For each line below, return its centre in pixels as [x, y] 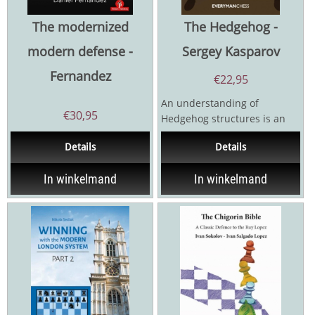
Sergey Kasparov [231, 51]
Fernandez [80, 76]
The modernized [80, 26]
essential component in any [226, 134]
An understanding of [210, 103]
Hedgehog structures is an [223, 118]
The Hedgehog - [231, 26]
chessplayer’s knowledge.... [225, 149]
